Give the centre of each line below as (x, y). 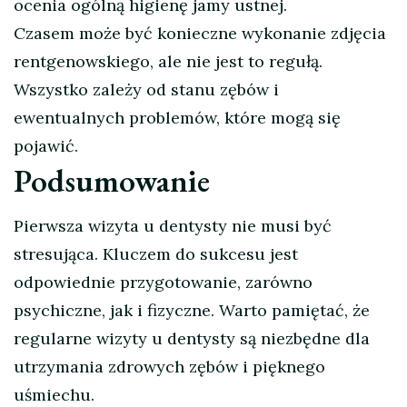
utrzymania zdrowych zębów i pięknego (169, 367)
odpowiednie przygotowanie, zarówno (163, 283)
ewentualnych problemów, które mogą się (177, 118)
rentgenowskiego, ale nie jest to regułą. (168, 62)
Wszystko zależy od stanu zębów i (146, 90)
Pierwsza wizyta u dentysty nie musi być (173, 226)
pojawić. (46, 146)
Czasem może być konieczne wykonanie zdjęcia (200, 34)
